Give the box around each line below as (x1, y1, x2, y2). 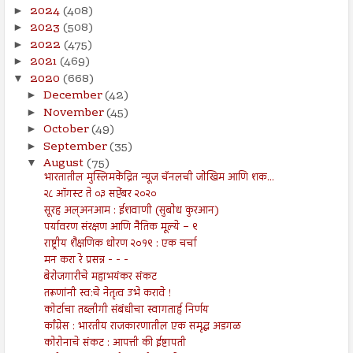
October (43, 121, 91, 139)
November (43, 103, 106, 123)
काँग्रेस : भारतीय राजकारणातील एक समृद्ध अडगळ (43, 318, 241, 336)
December (43, 87, 105, 106)
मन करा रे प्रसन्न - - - (43, 252, 128, 270)
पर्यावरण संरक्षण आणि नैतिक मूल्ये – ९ (43, 219, 198, 237)
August (43, 154, 87, 173)
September (43, 137, 110, 157)
